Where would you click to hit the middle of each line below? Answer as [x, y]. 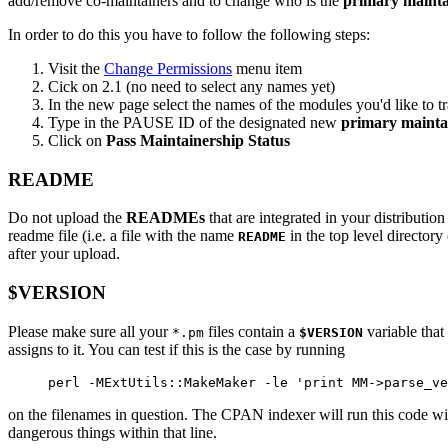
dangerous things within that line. [112, 432]
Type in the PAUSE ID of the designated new [194, 122]
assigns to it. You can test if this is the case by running [176, 349]
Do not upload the [67, 218]
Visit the [76, 68]
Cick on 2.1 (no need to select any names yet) [191, 86]
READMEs [165, 218]
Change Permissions [168, 68]
